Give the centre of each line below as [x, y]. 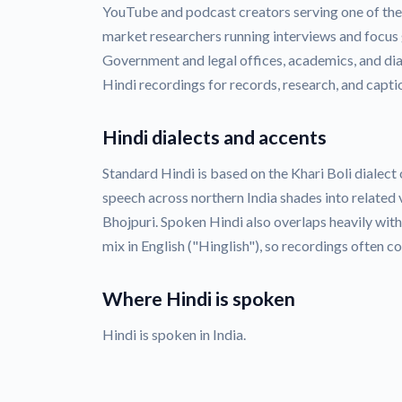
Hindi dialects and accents [214, 138]
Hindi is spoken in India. [174, 335]
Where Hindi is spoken [199, 299]
